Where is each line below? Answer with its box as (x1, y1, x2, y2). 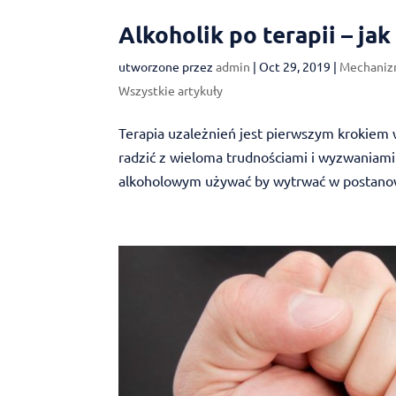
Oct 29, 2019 (259, 57, 331, 74)
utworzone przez (118, 57, 217, 74)
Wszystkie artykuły (118, 81, 224, 98)
